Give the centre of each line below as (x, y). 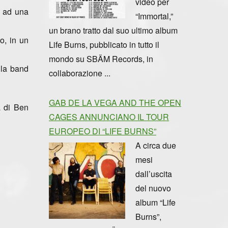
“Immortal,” (154, 16)
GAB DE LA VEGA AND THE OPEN (115, 102)
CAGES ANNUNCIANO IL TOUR (109, 117)
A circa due (156, 145)
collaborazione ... (80, 73)
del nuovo (153, 188)
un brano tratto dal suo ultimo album (113, 30)
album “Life (155, 202)
